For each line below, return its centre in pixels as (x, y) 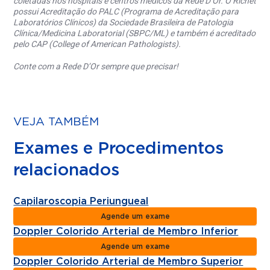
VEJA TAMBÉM (56, 122)
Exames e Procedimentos (119, 149)
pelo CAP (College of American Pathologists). (97, 44)
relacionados (67, 170)
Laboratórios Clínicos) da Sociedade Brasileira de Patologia (124, 23)
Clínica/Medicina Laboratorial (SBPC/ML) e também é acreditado (135, 33)
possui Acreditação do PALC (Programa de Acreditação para (126, 12)
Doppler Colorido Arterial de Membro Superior (128, 261)
